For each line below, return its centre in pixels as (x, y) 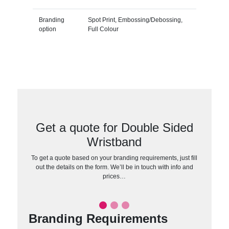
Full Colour (103, 29)
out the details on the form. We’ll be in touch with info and (114, 167)
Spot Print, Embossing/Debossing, (135, 20)
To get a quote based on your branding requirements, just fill (114, 158)
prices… (114, 176)
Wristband (114, 142)
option (47, 29)
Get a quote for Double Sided (114, 127)
